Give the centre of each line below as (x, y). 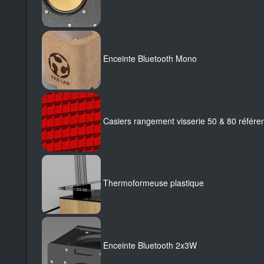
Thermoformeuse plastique (154, 183)
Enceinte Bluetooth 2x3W (150, 245)
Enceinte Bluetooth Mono (150, 59)
